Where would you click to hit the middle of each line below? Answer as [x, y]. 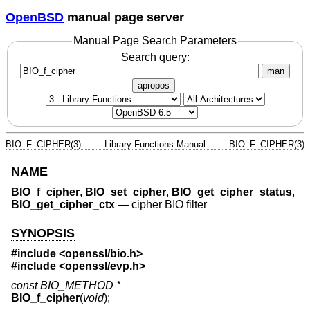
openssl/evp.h [102, 266]
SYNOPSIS [43, 233]
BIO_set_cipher [126, 192]
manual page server [124, 17]
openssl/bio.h [101, 254]
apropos [154, 85]
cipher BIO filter [169, 205]
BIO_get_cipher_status [232, 192]
